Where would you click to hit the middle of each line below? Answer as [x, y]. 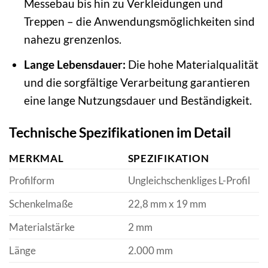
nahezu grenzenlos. [72, 39]
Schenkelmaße [41, 204]
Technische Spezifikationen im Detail [120, 133]
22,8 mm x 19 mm [167, 204]
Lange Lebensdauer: [74, 64]
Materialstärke [42, 227]
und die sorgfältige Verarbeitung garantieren [137, 82]
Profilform [32, 180]
